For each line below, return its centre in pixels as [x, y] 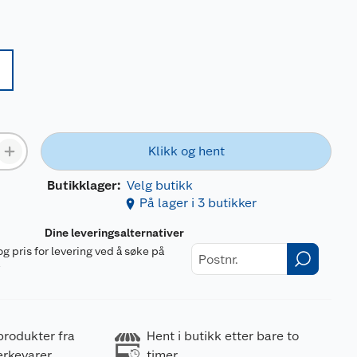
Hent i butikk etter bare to [222, 336]
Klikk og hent [186, 151]
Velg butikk [160, 185]
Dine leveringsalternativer [115, 233]
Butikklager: [84, 185]
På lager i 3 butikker [198, 203]
